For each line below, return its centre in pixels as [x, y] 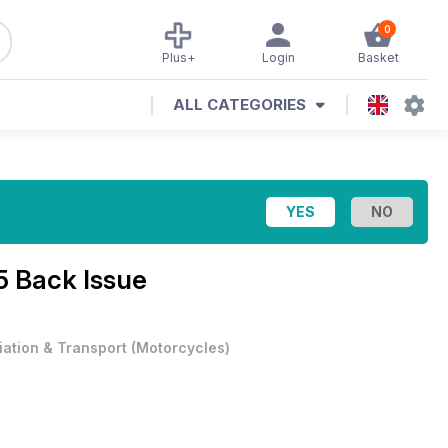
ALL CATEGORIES [239, 104]
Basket [378, 57]
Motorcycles [180, 347]
